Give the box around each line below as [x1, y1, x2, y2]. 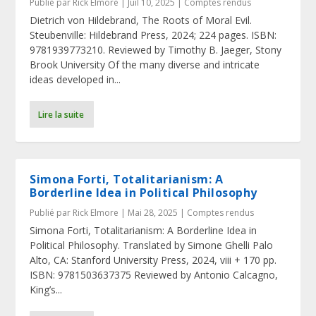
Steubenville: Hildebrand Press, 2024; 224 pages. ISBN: [30, 28, 277, 42]
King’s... [30, 283, 63, 296]
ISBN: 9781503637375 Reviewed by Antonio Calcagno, [30, 268, 279, 281]
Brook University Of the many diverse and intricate [30, 58, 260, 71]
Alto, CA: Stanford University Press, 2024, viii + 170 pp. [30, 253, 277, 267]
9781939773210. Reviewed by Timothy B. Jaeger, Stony [30, 43, 282, 56]
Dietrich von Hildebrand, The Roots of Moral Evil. [30, 13, 253, 27]
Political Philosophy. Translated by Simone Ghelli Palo [30, 238, 274, 252]
